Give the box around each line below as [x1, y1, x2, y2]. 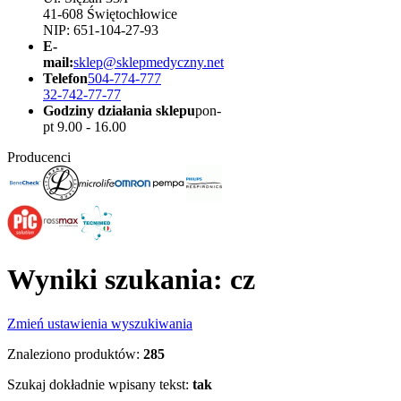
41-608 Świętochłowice [43, 6, 177, 21]
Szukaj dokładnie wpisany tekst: [7, 376, 189, 392]
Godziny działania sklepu [43, 103, 195, 118]
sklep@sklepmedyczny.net [73, 55, 224, 70]
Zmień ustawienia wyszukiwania [7, 315, 192, 331]
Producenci [7, 149, 71, 165]
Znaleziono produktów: [7, 346, 140, 362]
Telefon [43, 71, 88, 86]
